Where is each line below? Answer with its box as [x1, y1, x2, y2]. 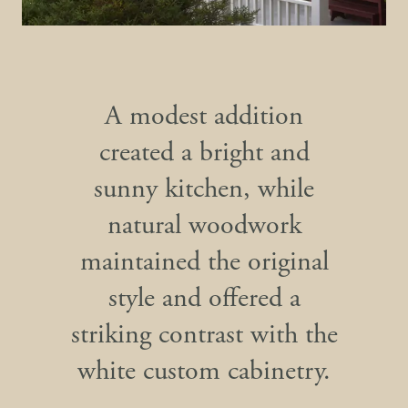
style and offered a [107, 280, 301, 316]
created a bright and [98, 135, 310, 170]
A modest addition [105, 98, 303, 134]
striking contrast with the [70, 317, 338, 352]
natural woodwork [107, 208, 301, 243]
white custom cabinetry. [77, 353, 331, 389]
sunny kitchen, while [94, 171, 314, 207]
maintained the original [79, 244, 329, 280]
